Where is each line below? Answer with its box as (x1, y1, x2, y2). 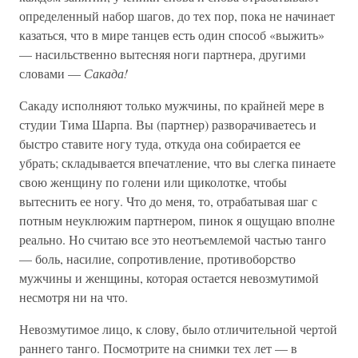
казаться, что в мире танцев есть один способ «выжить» (19, 26, 324, 43)
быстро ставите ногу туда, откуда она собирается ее (19, 135, 300, 152)
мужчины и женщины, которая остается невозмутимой (19, 269, 319, 286)
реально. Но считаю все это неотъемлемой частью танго (19, 231, 326, 248)
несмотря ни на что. (19, 288, 128, 305)
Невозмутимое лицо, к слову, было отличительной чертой (19, 320, 337, 337)
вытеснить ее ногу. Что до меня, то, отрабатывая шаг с (19, 193, 317, 209)
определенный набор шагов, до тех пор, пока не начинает (19, 7, 335, 24)
